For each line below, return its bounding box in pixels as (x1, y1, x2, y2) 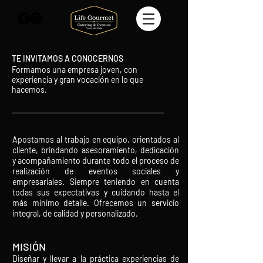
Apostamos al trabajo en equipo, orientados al (12, 134, 179, 144)
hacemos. (12, 85, 47, 95)
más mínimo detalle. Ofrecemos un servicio (12, 198, 179, 208)
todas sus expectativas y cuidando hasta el (12, 187, 179, 197)
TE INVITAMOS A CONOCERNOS (12, 53, 123, 63)
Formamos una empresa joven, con (12, 65, 137, 75)
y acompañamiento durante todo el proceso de (12, 156, 179, 166)
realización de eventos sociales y (12, 166, 179, 176)
